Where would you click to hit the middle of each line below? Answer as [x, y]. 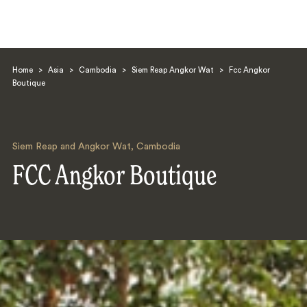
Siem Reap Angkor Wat [172, 71]
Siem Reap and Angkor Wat [71, 147]
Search [51, 163]
